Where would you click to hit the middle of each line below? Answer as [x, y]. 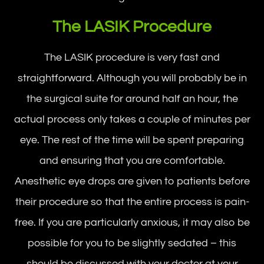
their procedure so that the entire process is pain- [132, 202]
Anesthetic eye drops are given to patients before [132, 181]
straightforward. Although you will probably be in [132, 78]
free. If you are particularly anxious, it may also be [132, 222]
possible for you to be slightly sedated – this [132, 243]
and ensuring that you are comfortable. [132, 160]
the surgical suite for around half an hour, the [132, 98]
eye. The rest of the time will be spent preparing [132, 140]
